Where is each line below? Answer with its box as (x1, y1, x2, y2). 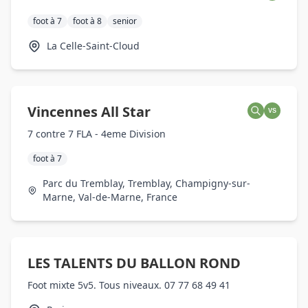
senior (113, 15, 137, 27)
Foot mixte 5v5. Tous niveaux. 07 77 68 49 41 (27, 278, 230, 291)
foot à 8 (73, 15, 102, 27)
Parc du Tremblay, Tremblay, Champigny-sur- (42, 177, 250, 190)
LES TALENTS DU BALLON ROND (27, 254, 241, 272)
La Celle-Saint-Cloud (47, 39, 140, 52)
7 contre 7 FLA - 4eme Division (27, 127, 166, 140)
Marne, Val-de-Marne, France (42, 190, 177, 203)
